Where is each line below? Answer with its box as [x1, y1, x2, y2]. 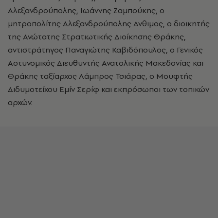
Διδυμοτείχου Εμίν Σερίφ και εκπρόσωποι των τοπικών [8, 83, 209, 94]
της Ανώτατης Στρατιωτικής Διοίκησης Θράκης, [8, 31, 186, 42]
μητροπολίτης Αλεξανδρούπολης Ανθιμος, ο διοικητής [8, 18, 210, 29]
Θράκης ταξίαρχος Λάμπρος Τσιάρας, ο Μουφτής [8, 70, 193, 81]
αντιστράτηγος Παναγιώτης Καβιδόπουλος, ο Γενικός [8, 44, 203, 55]
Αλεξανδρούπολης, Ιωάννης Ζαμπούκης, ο [8, 4, 164, 16]
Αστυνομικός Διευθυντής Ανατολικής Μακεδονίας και [8, 57, 203, 68]
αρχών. [8, 96, 33, 108]
